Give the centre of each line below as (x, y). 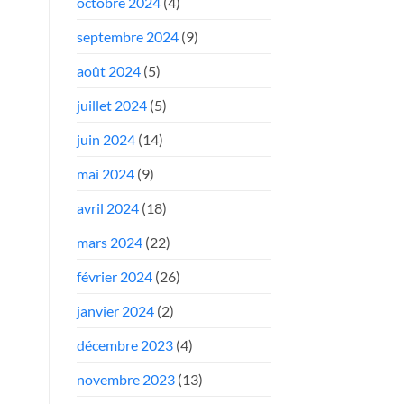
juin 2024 (106, 139)
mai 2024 (105, 173)
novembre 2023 (125, 379)
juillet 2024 (111, 105)
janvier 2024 (115, 310)
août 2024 (108, 70)
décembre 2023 (124, 344)
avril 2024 (107, 207)
